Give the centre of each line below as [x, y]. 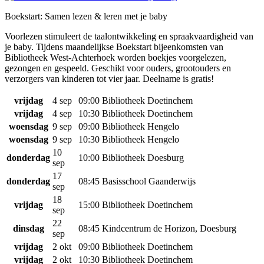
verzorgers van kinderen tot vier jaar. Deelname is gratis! [109, 79]
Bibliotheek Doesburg [143, 158]
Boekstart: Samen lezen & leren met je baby [86, 16]
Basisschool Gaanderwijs [149, 181]
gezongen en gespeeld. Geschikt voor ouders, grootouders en [118, 68]
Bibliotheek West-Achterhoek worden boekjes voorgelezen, [115, 57]
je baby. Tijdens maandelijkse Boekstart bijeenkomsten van [114, 47]
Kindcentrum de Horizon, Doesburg [169, 228]
